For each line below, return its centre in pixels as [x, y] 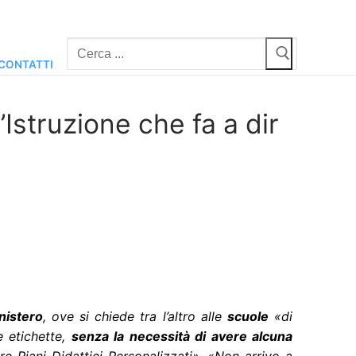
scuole [248, 317]
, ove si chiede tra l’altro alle [135, 317]
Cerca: [86, 47]
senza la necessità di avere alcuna [182, 337]
